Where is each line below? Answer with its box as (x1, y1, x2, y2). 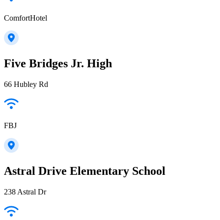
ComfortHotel (4, 14, 47, 23)
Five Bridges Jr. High (4, 57, 112, 70)
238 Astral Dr (4, 188, 46, 196)
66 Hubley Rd (4, 80, 48, 89)
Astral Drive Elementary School (4, 165, 165, 178)
